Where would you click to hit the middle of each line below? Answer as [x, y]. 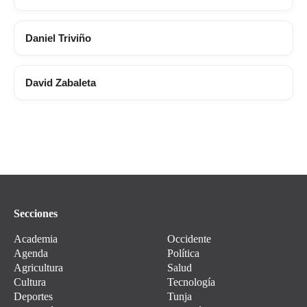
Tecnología [192, 282]
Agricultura [38, 268]
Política [184, 254]
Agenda [31, 254]
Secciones [36, 214]
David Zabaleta [61, 83]
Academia [36, 239]
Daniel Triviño [58, 38]
